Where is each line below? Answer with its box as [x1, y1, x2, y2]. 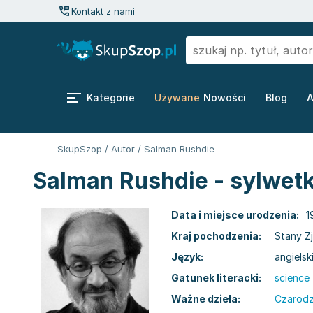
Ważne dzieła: [171, 293, 240, 305]
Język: [171, 251, 203, 263]
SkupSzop [57, 143, 102, 154]
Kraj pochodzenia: [171, 230, 261, 242]
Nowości [203, 92, 246, 103]
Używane [154, 92, 200, 103]
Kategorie [87, 92, 135, 103]
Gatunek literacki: [171, 272, 261, 284]
